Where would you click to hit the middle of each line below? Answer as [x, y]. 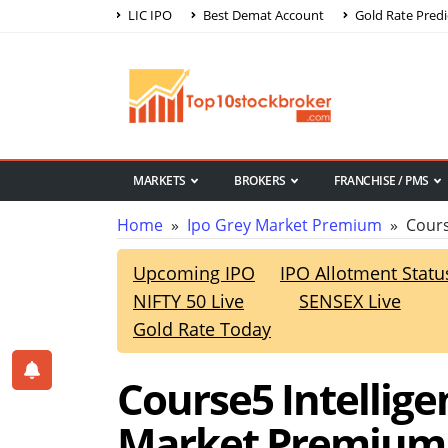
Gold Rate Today [202, 329]
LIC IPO [148, 14]
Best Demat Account [262, 14]
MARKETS [159, 181]
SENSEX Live [349, 301]
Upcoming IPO [194, 273]
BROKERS [260, 181]
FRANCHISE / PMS [381, 181]
